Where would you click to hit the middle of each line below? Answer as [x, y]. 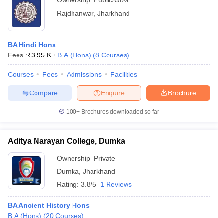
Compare [43, 93]
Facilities [124, 74]
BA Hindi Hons [32, 45]
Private [105, 158]
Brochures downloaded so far [119, 112]
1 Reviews [116, 184]
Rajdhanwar [75, 13]
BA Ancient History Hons [49, 205]
